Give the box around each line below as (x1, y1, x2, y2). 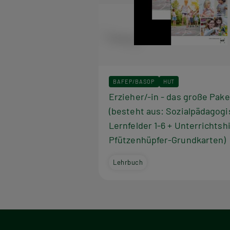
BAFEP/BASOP (113, 78, 155, 85)
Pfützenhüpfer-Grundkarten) (109, 133, 226, 145)
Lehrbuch (113, 158, 143, 166)
